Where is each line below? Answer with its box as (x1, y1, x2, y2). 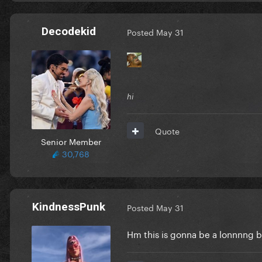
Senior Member (40, 134, 101, 147)
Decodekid (41, 24, 96, 38)
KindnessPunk (32, 199, 105, 213)
